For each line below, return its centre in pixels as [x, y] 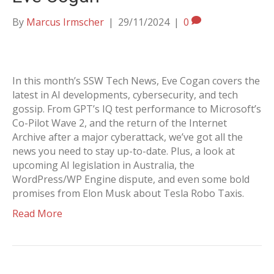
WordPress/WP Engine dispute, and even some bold [131, 179]
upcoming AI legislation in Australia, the [103, 165]
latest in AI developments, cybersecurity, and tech [125, 95]
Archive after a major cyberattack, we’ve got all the [128, 137]
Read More [37, 213]
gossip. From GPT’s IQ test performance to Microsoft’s [137, 109]
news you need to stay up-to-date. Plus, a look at [124, 151]
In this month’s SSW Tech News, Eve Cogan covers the [136, 81]
